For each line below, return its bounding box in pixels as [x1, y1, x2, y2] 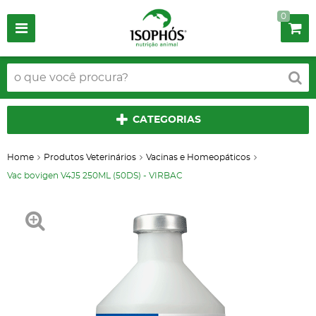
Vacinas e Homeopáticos [146, 153, 250, 162]
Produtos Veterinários [44, 153, 136, 162]
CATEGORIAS [133, 115, 201, 125]
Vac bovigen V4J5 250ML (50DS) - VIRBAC [7, 171, 183, 180]
